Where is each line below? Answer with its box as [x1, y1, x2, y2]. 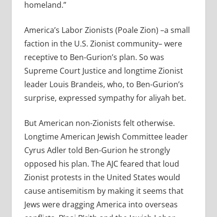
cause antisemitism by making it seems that [24, 186, 184, 197]
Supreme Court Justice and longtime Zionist [24, 65, 183, 77]
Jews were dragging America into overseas [24, 199, 178, 210]
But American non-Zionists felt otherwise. [24, 118, 175, 129]
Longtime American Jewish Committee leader [24, 131, 188, 142]
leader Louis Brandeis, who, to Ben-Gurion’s [24, 79, 184, 90]
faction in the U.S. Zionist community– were [24, 38, 182, 49]
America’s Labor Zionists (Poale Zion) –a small [24, 25, 190, 36]
